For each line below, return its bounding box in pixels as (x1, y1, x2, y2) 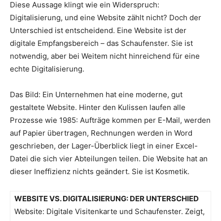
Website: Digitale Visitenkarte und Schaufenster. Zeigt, (14, 207, 205, 217)
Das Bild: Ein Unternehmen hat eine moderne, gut (10, 90, 183, 100)
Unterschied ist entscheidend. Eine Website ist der (10, 26, 186, 36)
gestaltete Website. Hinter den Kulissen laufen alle (10, 103, 185, 112)
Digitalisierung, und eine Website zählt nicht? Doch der (10, 13, 201, 23)
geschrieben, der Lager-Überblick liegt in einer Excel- (10, 141, 198, 151)
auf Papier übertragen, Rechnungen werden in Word (10, 128, 192, 138)
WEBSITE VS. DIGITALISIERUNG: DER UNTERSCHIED (14, 194, 199, 204)
